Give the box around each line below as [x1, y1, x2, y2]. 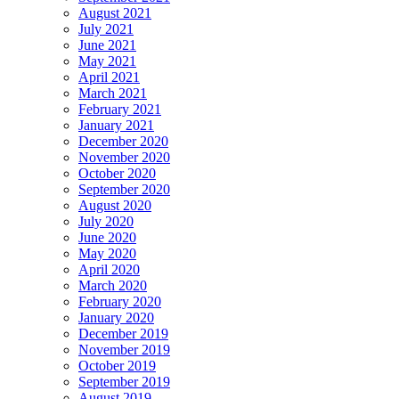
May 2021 [78, 53, 136, 69]
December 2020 [78, 133, 168, 149]
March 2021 [78, 85, 147, 101]
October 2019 [78, 357, 156, 373]
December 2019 [78, 325, 168, 341]
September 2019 [78, 373, 170, 389]
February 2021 [78, 101, 161, 117]
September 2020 [78, 181, 170, 197]
